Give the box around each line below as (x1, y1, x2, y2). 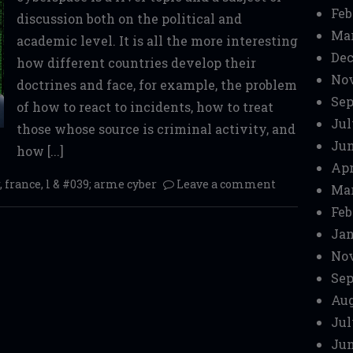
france (5, 176, 41, 191)
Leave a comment (176, 176, 276, 191)
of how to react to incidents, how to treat (16, 98, 273, 115)
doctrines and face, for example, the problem (16, 76, 297, 93)
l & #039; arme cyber (46, 176, 157, 191)
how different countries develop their (16, 54, 256, 71)
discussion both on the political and (16, 10, 242, 27)
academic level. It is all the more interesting (16, 32, 298, 49)
